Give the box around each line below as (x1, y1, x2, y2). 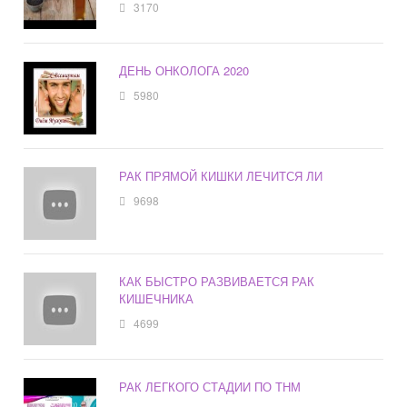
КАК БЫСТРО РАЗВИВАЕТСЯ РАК (119, 273, 315, 291)
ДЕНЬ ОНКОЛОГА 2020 (119, 62, 250, 80)
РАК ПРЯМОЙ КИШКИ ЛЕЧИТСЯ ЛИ (119, 167, 323, 185)
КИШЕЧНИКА (119, 290, 194, 308)
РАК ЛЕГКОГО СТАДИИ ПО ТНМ (119, 378, 302, 396)
